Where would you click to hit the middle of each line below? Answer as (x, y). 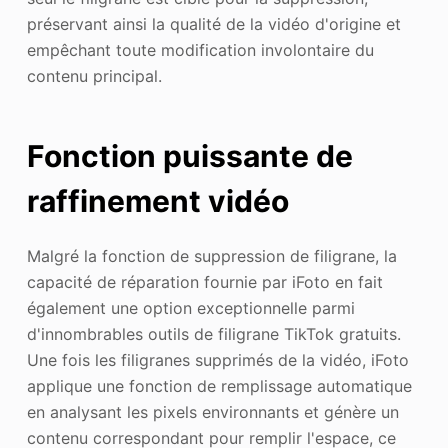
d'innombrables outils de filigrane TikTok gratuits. (213, 334)
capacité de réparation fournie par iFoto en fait (204, 282)
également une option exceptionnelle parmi (190, 308)
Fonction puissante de (189, 156)
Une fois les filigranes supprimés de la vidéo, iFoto (217, 360)
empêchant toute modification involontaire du (200, 50)
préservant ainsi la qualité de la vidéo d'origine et (213, 24)
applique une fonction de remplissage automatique (219, 386)
